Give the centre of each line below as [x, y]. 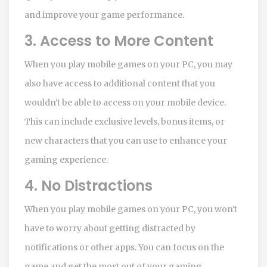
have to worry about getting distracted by [110, 228]
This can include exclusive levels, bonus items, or [125, 122]
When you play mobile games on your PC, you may [128, 64]
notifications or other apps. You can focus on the [124, 247]
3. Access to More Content [119, 41]
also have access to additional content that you [120, 83]
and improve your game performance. [104, 15]
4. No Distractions [89, 186]
